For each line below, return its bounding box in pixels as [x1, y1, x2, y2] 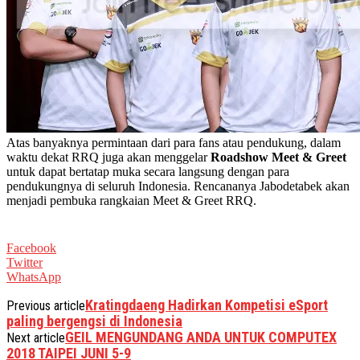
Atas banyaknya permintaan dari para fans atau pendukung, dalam [6, 135, 341, 149]
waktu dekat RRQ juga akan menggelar [6, 149, 211, 164]
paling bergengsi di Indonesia [6, 312, 182, 329]
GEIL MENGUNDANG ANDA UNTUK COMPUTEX [65, 328, 337, 346]
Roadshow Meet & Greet [211, 149, 346, 164]
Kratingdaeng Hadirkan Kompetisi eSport [85, 296, 328, 313]
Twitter [6, 255, 43, 269]
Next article [6, 329, 65, 346]
